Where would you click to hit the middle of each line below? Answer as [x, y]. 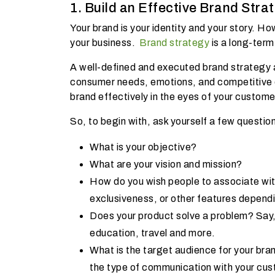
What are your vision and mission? [166, 164]
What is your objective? [144, 147]
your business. [105, 42]
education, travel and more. [153, 233]
